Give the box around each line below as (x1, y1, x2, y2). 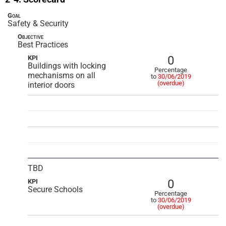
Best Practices (18, 40, 68, 49)
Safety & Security (8, 19, 69, 28)
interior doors (28, 80, 75, 90)
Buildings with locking (28, 61, 106, 71)
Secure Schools (28, 185, 83, 194)
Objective (18, 33, 43, 40)
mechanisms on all (28, 71, 95, 80)
